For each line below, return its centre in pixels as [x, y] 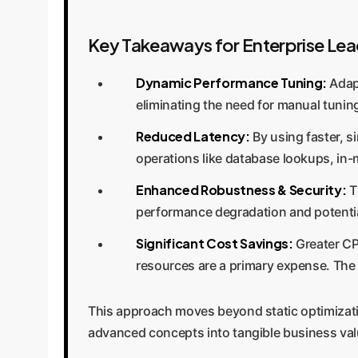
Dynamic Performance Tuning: [231, 83]
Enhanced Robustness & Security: [241, 190]
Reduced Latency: [193, 137]
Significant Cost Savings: [215, 244]
